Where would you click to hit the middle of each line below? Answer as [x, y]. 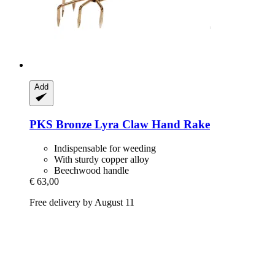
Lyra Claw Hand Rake [151, 125]
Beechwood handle [91, 170]
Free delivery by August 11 [82, 202]
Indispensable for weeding [105, 148]
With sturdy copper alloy [102, 159]
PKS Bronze [60, 125]
